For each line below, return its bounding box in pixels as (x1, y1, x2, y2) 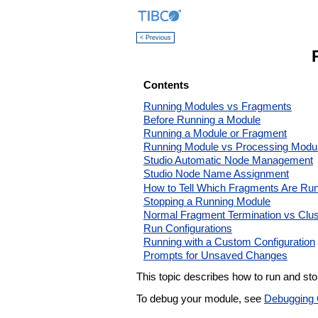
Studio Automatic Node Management (143, 155, 313, 167)
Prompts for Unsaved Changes (143, 250, 287, 262)
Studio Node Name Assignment (143, 168, 289, 180)
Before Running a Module (143, 114, 261, 126)
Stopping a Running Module (143, 195, 270, 207)
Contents (143, 79, 189, 92)
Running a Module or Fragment (143, 128, 287, 140)
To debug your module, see (136, 292, 264, 305)
